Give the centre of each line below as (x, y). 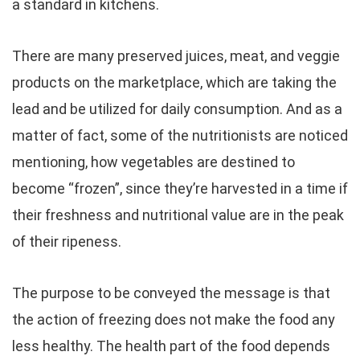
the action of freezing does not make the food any (174, 319)
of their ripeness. (67, 241)
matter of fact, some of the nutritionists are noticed (180, 135)
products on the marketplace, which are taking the (174, 82)
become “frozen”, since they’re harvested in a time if (180, 188)
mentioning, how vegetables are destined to (153, 162)
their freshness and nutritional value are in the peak (178, 215)
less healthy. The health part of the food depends (171, 346)
